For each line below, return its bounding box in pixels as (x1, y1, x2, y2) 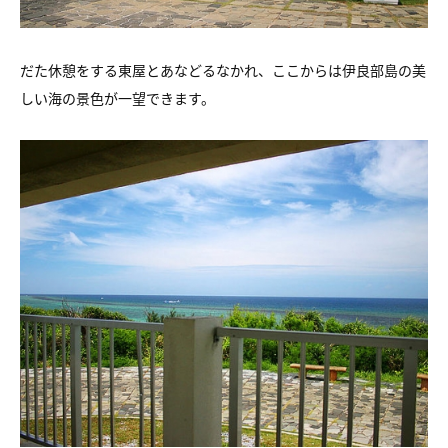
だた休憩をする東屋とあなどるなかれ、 (20, 60, 272, 80)
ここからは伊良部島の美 (272, 60, 426, 80)
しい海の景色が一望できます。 (20, 88, 215, 108)
